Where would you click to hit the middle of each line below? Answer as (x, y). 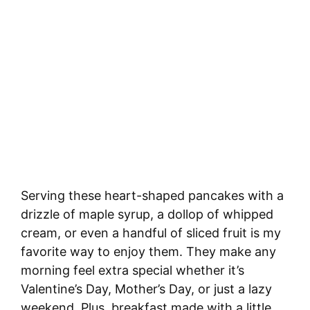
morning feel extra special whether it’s (133, 270)
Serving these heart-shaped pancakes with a (152, 195)
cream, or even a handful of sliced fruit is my (151, 232)
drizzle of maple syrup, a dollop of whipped (147, 214)
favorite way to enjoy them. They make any (148, 251)
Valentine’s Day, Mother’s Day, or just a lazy (146, 289)
